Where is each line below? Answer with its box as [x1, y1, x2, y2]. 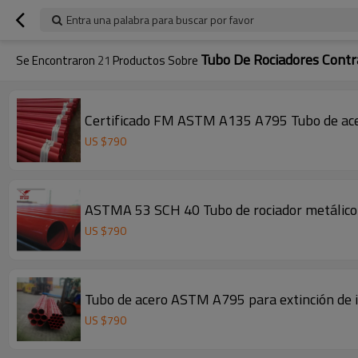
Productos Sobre [110, 51, 201, 70]
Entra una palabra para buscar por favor [66, 11, 254, 28]
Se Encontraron [16, 51, 97, 70]
